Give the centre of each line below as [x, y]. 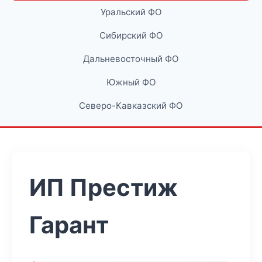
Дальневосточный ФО [131, 59]
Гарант [69, 225]
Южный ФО [131, 82]
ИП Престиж [104, 187]
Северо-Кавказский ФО [131, 106]
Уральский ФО [131, 12]
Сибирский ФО [131, 35]
